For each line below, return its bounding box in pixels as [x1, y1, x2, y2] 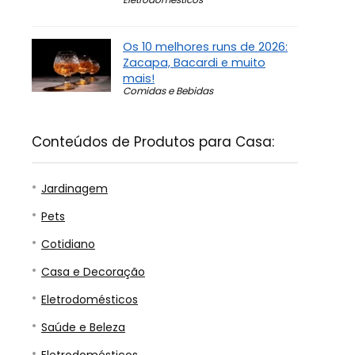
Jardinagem [41, 181, 108, 197]
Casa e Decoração [41, 264, 145, 281]
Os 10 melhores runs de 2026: [123, 39, 288, 55]
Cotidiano [41, 236, 95, 253]
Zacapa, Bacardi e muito [123, 55, 265, 71]
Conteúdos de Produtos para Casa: [32, 132, 274, 152]
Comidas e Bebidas [123, 84, 213, 98]
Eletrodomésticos [41, 292, 138, 308]
